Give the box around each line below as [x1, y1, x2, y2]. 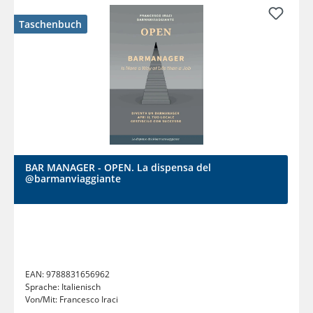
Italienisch [61, 281, 101, 293]
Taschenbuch [19, 17, 82, 31]
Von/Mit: [25, 293, 59, 306]
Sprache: [25, 281, 61, 293]
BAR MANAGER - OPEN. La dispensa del [25, 161, 211, 175]
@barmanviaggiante [25, 172, 121, 186]
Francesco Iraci [59, 293, 118, 306]
